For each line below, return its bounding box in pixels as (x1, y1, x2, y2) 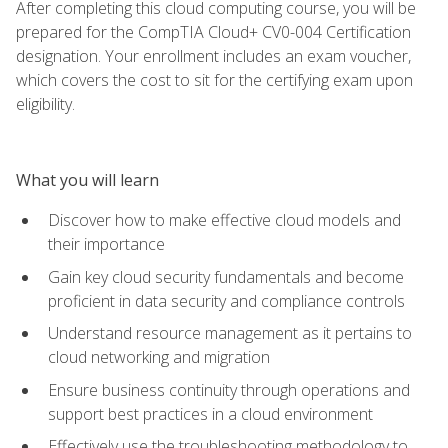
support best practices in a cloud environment (48, 402, 373, 425)
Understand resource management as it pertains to (48, 322, 412, 345)
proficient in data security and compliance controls (48, 289, 405, 312)
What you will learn (16, 168, 159, 191)
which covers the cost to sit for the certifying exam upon (16, 68, 413, 91)
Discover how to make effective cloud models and (48, 208, 401, 231)
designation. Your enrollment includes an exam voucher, (16, 44, 411, 67)
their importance (48, 232, 165, 255)
